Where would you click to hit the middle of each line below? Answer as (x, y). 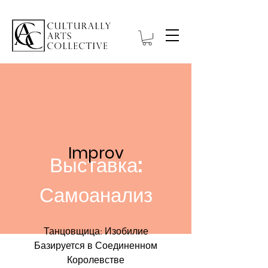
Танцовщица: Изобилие (96, 232)
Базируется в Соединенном (96, 246)
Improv (96, 153)
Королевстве (96, 260)
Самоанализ (96, 196)
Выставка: (96, 166)
